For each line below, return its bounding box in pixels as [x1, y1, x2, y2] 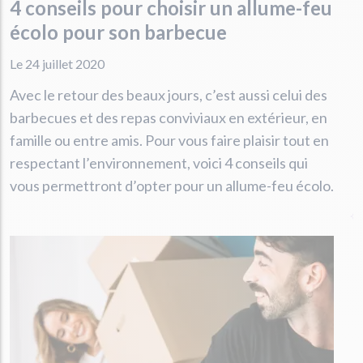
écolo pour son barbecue [10, 19, 227, 44]
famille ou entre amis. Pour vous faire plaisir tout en [10, 130, 329, 149]
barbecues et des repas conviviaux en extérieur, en [10, 108, 327, 126]
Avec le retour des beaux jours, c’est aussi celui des [10, 85, 327, 104]
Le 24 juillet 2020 [10, 55, 105, 71]
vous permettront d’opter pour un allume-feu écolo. [10, 176, 334, 194]
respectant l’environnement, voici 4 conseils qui [10, 153, 308, 172]
